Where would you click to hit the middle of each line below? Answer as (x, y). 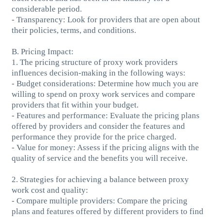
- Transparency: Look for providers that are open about (106, 19)
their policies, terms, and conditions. (74, 30)
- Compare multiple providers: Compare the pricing (99, 201)
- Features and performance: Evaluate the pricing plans (105, 115)
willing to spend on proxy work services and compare (103, 94)
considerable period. (46, 9)
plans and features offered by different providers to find (107, 211)
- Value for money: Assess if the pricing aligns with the (105, 147)
